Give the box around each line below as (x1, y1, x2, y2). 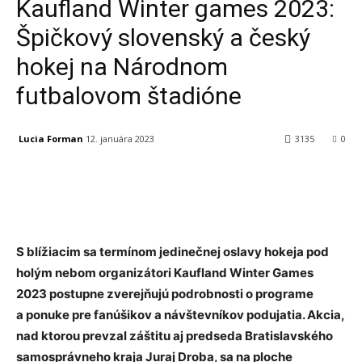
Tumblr (311, 174, 343, 187)
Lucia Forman (19, 132, 83, 145)
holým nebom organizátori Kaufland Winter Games (16, 265, 314, 281)
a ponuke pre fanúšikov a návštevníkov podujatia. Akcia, (16, 307, 344, 323)
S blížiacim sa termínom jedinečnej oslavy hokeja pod (16, 244, 329, 260)
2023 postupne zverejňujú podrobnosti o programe (16, 286, 314, 302)
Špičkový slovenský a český (16, 23, 310, 52)
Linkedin (217, 174, 254, 187)
